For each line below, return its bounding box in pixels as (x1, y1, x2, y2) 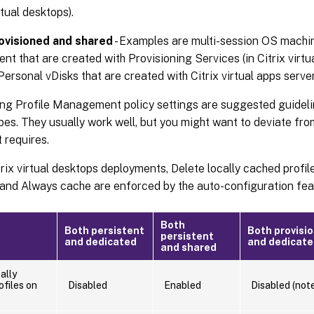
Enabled (164, 279, 201, 291)
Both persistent (64, 224, 144, 236)
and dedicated (64, 235, 137, 247)
